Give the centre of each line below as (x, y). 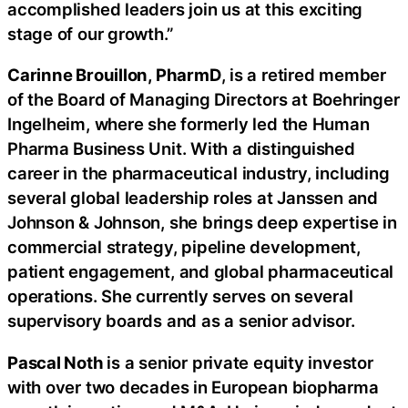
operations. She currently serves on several (180, 296)
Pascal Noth (57, 362)
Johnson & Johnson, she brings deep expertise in (202, 223)
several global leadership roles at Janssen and (193, 198)
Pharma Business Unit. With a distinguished (181, 149)
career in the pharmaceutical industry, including (199, 173)
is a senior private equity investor (240, 362)
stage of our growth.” (91, 33)
